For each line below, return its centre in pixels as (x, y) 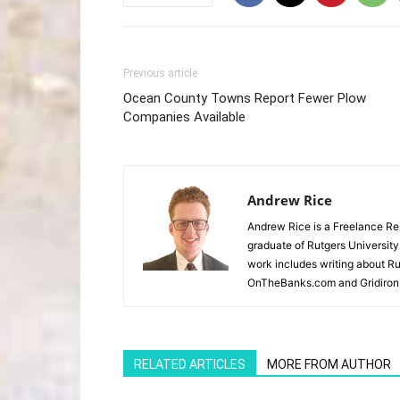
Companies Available (184, 117)
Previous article (160, 73)
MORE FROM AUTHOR (329, 364)
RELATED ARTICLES (190, 364)
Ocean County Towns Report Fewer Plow (245, 98)
